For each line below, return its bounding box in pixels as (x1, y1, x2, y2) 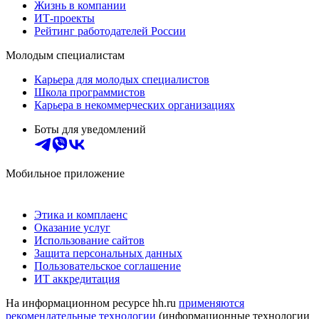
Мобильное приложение (6, 167, 125, 180)
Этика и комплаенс (34, 209, 127, 221)
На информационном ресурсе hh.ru (6, 297, 179, 310)
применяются (179, 297, 244, 310)
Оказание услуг (34, 221, 110, 234)
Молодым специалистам (6, 49, 125, 62)
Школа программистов (34, 86, 145, 99)
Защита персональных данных (34, 247, 182, 260)
